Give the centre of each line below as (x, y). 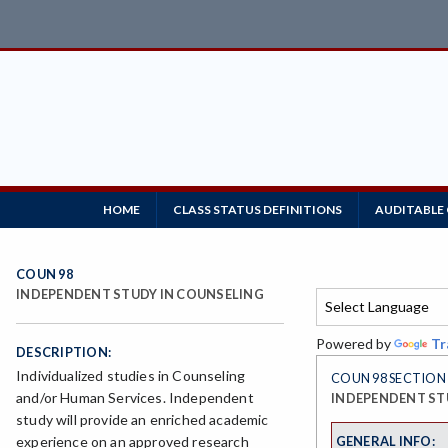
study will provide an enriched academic (142, 420)
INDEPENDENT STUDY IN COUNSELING (140, 294)
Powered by (355, 343)
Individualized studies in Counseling (131, 376)
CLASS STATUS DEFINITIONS (257, 209)
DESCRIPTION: (64, 352)
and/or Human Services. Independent (135, 398)
